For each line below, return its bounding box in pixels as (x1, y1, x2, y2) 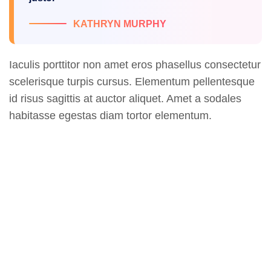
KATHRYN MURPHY (73, 19, 166, 30)
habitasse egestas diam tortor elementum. (9, 109, 212, 122)
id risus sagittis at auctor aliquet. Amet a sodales (9, 93, 241, 105)
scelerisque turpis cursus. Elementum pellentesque (9, 76, 255, 88)
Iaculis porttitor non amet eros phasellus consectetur (9, 59, 261, 71)
